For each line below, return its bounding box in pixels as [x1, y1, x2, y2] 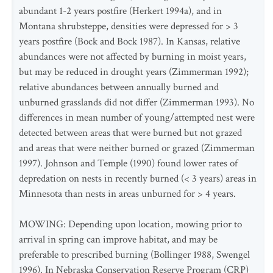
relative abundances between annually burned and [19, 80, 219, 94]
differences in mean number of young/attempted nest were [19, 111, 255, 124]
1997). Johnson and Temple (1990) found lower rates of [19, 157, 238, 170]
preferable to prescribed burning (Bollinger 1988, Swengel [19, 248, 250, 261]
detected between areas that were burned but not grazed [19, 126, 242, 140]
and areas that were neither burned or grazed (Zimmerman [19, 141, 255, 155]
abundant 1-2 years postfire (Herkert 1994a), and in [19, 4, 222, 18]
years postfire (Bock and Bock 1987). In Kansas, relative [19, 35, 240, 48]
